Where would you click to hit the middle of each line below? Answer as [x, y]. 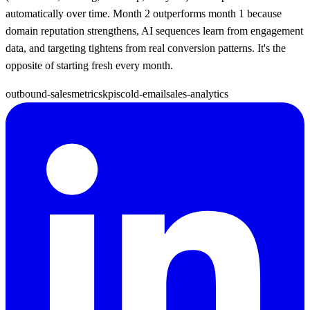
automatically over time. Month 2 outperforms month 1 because [144, 13]
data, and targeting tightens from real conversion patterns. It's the [146, 48]
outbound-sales [38, 93]
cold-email [143, 93]
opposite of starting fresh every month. [89, 65]
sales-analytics [197, 93]
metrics [87, 93]
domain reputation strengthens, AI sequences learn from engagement [154, 30]
